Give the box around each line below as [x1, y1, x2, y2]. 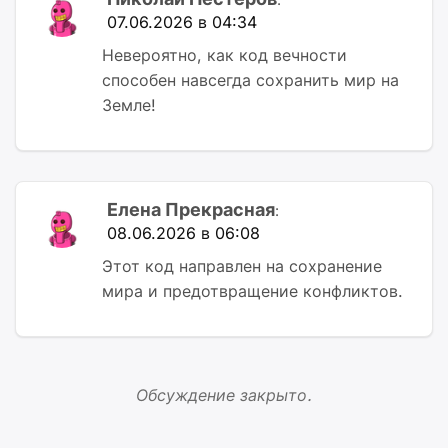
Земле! [102, 94, 156, 115]
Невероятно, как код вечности [102, 44, 347, 65]
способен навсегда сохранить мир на [102, 69, 399, 90]
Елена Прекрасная [107, 198, 275, 220]
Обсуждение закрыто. [136, 384, 312, 405]
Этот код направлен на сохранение [102, 255, 382, 276]
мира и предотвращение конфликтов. [102, 280, 403, 301]
